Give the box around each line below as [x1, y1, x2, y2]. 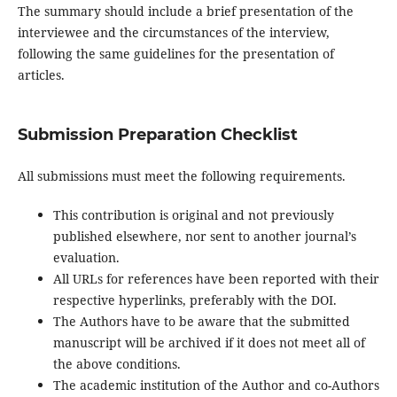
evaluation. [52, 249, 120, 267]
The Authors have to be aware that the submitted [52, 313, 350, 331]
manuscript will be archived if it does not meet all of [52, 334, 365, 352]
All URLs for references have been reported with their [52, 270, 379, 288]
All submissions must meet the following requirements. [17, 167, 346, 185]
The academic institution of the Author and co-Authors [52, 377, 379, 394]
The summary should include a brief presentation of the [17, 3, 354, 20]
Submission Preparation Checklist [17, 125, 298, 145]
